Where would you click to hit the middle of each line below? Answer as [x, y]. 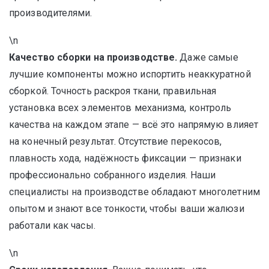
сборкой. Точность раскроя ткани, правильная [113, 91]
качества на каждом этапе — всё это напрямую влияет [134, 125]
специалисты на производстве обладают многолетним [134, 192]
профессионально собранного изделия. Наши [113, 175]
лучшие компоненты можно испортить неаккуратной [130, 74]
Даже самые [208, 57]
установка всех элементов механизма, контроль [120, 108]
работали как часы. [52, 225]
